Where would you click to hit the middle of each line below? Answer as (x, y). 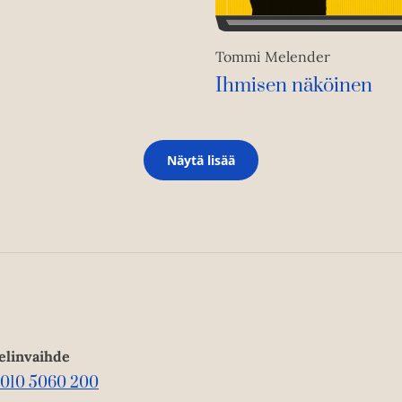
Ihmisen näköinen (294, 86)
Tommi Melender (273, 57)
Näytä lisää (201, 161)
